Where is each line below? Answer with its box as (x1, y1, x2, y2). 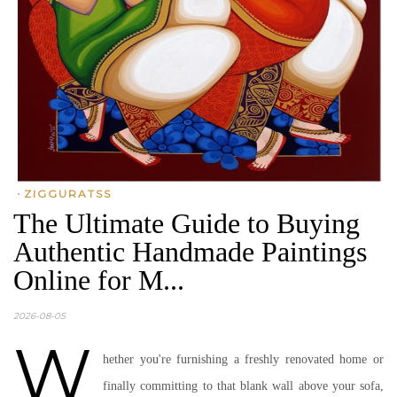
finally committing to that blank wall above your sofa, (103, 379, 384, 393)
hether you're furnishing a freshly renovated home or (103, 353, 384, 366)
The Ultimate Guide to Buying (13, 207, 360, 239)
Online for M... (13, 264, 184, 296)
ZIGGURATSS (24, 187, 112, 200)
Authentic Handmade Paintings (13, 236, 367, 268)
